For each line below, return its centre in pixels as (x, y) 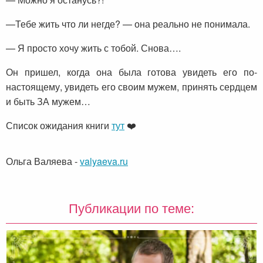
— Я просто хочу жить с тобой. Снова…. (93, 48)
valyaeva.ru (104, 161)
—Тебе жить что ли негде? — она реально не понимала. (128, 24)
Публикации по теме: (131, 208)
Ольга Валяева (39, 161)
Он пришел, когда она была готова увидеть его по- (131, 72)
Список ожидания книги (59, 126)
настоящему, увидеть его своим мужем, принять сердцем (131, 87)
